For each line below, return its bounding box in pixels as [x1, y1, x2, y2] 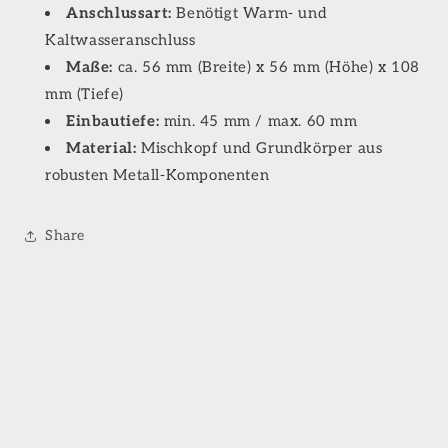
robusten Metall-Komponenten [45, 165, 270, 184]
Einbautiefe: [66, 111, 160, 130]
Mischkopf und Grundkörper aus [136, 138, 383, 157]
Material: [66, 138, 137, 157]
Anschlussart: [66, 3, 172, 22]
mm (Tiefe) [45, 84, 124, 103]
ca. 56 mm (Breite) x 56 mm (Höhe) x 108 [113, 57, 421, 76]
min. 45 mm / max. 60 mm [159, 111, 358, 130]
